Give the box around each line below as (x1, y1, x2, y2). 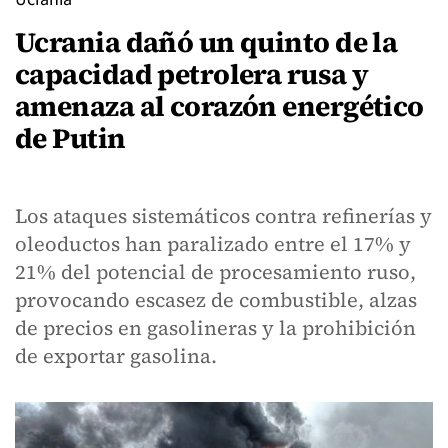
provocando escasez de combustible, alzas (15, 286, 417, 314)
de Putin (15, 119, 126, 157)
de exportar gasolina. (15, 342, 217, 370)
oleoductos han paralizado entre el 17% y (15, 230, 411, 258)
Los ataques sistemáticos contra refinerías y (15, 202, 432, 230)
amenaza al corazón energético (15, 87, 424, 125)
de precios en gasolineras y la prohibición (15, 314, 416, 342)
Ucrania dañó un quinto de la (15, 23, 398, 61)
